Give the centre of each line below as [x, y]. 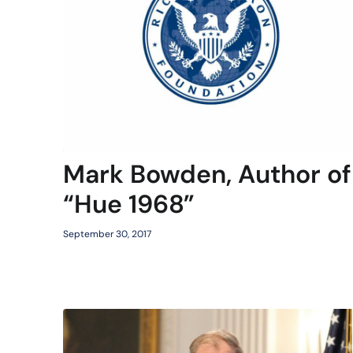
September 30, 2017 [107, 234]
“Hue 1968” [129, 204]
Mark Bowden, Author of [207, 174]
